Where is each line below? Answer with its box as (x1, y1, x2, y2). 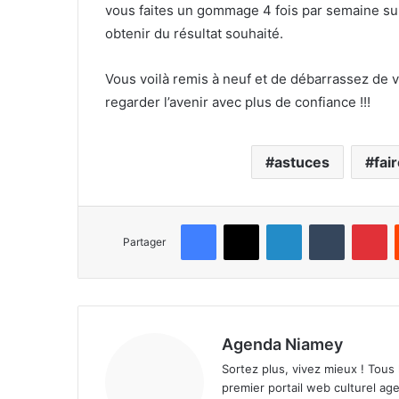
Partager (123, 234, 166, 248)
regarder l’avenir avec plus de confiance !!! (105, 93, 370, 110)
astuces (273, 152, 330, 171)
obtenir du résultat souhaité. (105, 24, 283, 42)
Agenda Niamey (222, 334, 343, 354)
